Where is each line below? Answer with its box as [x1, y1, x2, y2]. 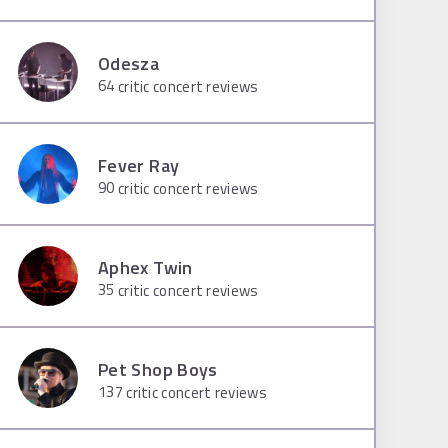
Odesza [98, 49, 160, 77]
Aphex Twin [98, 253, 193, 281]
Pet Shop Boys [98, 355, 218, 383]
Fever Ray [98, 151, 180, 179]
